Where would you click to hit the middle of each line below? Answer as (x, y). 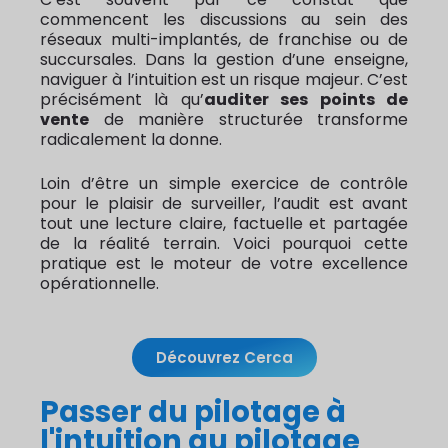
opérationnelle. (99, 284)
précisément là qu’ (122, 100)
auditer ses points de (306, 100)
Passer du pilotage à (193, 412)
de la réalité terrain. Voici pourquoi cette (224, 244)
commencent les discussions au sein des (224, 20)
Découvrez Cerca (224, 358)
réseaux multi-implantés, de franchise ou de (224, 40)
